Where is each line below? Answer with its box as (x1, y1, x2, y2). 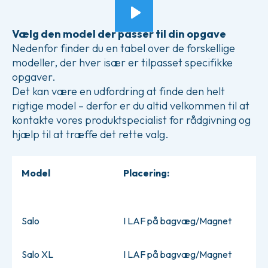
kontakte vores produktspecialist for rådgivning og (12, 113, 251, 127)
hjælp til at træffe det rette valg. (12, 127, 169, 142)
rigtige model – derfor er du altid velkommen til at (12, 99, 249, 113)
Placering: (123, 167, 169, 179)
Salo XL (22, 248, 53, 261)
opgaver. (12, 70, 56, 84)
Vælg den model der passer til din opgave (12, 27, 226, 41)
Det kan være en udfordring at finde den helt (12, 84, 225, 99)
